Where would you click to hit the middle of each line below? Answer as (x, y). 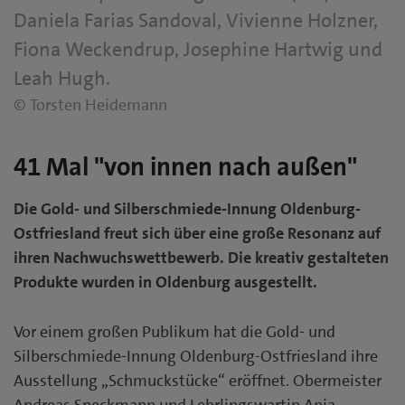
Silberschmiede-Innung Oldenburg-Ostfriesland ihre (196, 356)
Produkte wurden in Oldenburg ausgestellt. (165, 282)
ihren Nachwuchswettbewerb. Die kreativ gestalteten (201, 257)
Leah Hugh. (62, 78)
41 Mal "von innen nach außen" (185, 167)
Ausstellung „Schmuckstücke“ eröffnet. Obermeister (198, 380)
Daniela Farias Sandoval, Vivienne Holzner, (196, 20)
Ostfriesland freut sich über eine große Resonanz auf (197, 233)
